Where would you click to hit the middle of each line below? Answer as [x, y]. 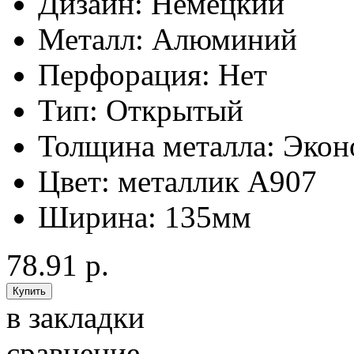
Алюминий [224, 40]
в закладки [75, 318]
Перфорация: [124, 75]
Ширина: [97, 217]
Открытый [175, 111]
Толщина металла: [156, 146]
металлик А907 [217, 182]
